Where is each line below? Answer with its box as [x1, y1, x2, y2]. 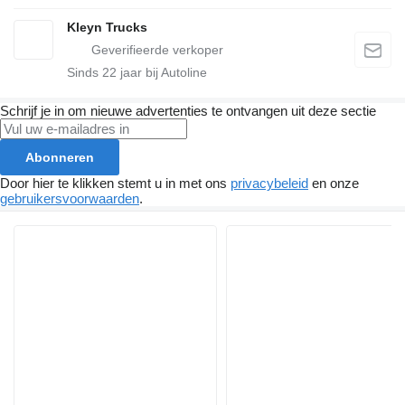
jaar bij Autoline [117, 65, 207, 80]
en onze [308, 175, 359, 192]
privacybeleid [231, 175, 308, 192]
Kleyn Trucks [67, 20, 147, 35]
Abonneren [25, 150, 94, 165]
